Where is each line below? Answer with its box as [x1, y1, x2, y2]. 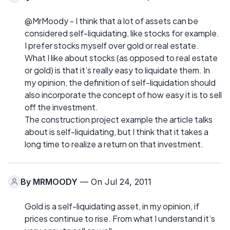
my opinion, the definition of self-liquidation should [25, 76, 216, 88]
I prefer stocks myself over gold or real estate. [25, 40, 199, 51]
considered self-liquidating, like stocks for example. [25, 27, 219, 39]
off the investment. [25, 101, 98, 112]
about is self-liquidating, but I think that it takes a [25, 126, 208, 137]
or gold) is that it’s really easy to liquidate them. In [25, 64, 210, 75]
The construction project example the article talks [25, 113, 213, 125]
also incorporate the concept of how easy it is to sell [25, 89, 222, 100]
